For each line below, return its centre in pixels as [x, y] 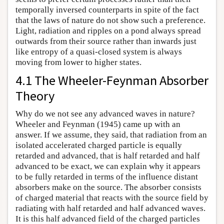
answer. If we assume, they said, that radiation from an [111, 135]
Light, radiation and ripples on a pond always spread [108, 31]
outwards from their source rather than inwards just [106, 41]
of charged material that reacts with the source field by [112, 198]
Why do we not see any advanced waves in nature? [105, 114]
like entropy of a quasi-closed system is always [99, 52]
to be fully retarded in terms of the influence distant [107, 177]
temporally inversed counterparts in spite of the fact [107, 10]
